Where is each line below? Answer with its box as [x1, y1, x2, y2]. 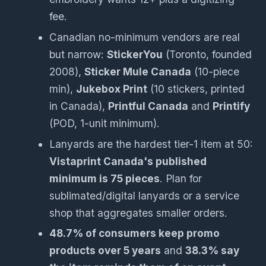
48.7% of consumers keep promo [49, 227, 220, 240]
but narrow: [49, 47, 107, 61]
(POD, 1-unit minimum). [49, 116, 160, 129]
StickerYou [107, 47, 163, 61]
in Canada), [49, 99, 109, 112]
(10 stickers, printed [147, 82, 245, 95]
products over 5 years [49, 244, 161, 257]
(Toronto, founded [163, 47, 252, 61]
